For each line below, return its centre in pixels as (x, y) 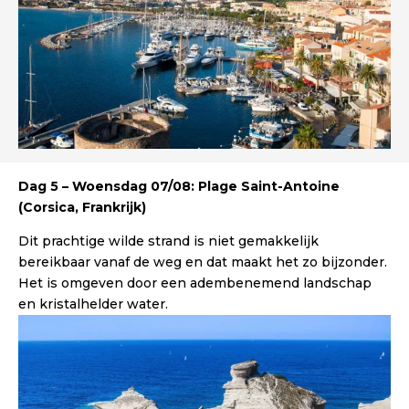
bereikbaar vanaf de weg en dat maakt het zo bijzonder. (203, 262)
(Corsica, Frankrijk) (82, 208)
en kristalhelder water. (93, 304)
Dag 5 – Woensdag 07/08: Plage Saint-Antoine (179, 187)
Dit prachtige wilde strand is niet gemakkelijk (168, 241)
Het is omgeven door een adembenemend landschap (195, 283)
